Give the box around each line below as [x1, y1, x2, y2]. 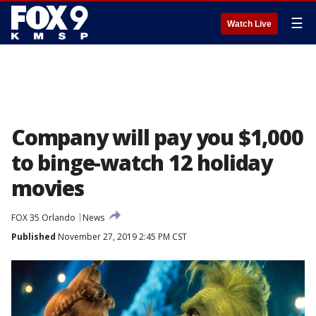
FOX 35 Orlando [11, 212, 75, 224]
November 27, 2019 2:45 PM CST [56, 231, 187, 243]
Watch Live [227, 19, 272, 29]
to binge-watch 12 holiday [11, 148, 272, 177]
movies [11, 174, 84, 202]
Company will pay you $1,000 [11, 123, 303, 152]
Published [11, 231, 56, 243]
